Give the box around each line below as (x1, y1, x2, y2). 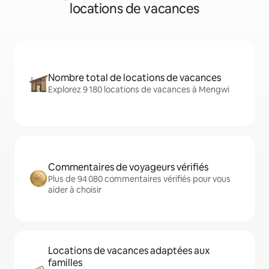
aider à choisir (48, 184, 101, 195)
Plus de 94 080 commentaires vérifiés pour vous (48, 174, 231, 184)
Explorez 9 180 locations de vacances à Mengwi (48, 84, 229, 95)
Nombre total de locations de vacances (48, 71, 221, 84)
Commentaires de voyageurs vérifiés (48, 161, 208, 174)
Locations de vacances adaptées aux (48, 244, 210, 257)
